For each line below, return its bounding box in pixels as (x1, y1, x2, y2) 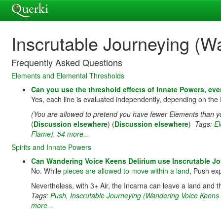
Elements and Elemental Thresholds (11, 71, 124, 80)
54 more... (57, 129, 89, 139)
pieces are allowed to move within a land (63, 166, 189, 176)
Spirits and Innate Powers (11, 142, 91, 152)
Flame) (31, 129, 53, 139)
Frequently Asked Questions (11, 56, 122, 69)
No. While (31, 166, 63, 176)
